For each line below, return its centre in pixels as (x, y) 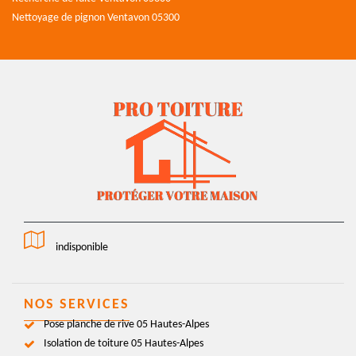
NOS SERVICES (77, 304)
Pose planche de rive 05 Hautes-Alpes (126, 324)
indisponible (82, 247)
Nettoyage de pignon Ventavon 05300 (96, 17)
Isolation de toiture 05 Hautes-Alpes (124, 343)
